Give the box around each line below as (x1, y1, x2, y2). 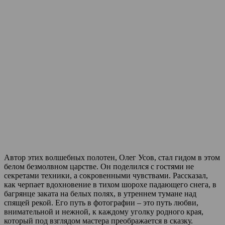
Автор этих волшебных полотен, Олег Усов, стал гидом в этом (4, 153, 220, 162)
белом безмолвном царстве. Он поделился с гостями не (4, 162, 194, 171)
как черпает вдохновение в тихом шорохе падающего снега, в (4, 180, 216, 189)
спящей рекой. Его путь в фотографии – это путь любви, (4, 198, 198, 207)
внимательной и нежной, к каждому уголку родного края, (4, 207, 203, 216)
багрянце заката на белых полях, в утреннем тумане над (4, 189, 196, 198)
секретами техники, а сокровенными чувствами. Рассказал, (4, 171, 208, 180)
